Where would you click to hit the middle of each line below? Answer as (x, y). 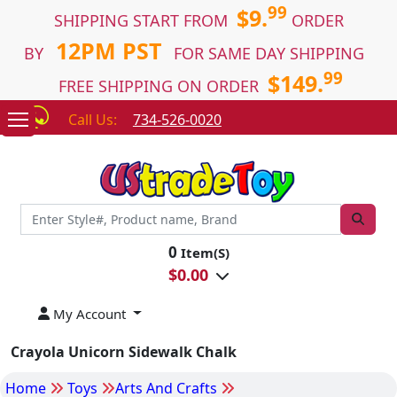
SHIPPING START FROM (145, 20)
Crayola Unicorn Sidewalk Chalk (124, 351)
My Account (88, 313)
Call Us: (92, 120)
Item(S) (203, 252)
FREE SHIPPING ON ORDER (161, 86)
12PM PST (109, 51)
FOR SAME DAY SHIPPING (273, 53)
